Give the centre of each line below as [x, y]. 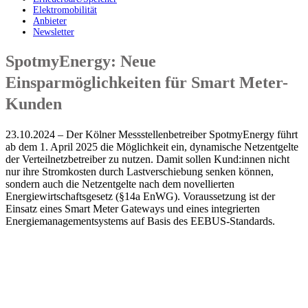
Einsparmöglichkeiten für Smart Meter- [147, 83]
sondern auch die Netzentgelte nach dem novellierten [120, 184]
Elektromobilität [65, 10]
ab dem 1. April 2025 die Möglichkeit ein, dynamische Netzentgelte [152, 147]
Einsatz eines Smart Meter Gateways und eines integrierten [133, 209]
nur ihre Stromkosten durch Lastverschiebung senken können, [140, 172]
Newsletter [54, 32]
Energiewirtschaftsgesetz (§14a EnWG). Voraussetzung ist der [140, 197]
